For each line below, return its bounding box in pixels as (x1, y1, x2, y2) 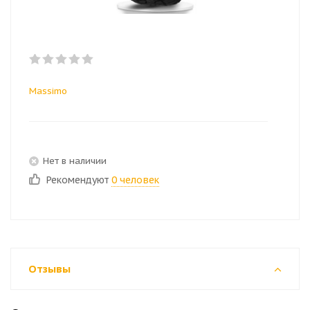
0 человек (111, 174, 159, 186)
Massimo (29, 85, 67, 97)
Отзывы (28, 262, 71, 275)
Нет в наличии (43, 154, 107, 167)
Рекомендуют (46, 174, 111, 186)
